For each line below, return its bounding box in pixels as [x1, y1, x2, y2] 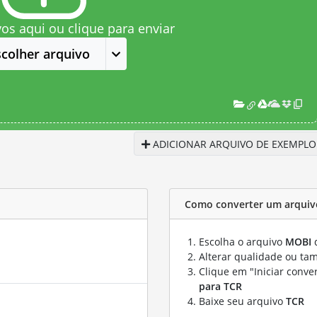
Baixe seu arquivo [199, 294, 286, 308]
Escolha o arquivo [199, 235, 285, 248]
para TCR [199, 279, 242, 293]
